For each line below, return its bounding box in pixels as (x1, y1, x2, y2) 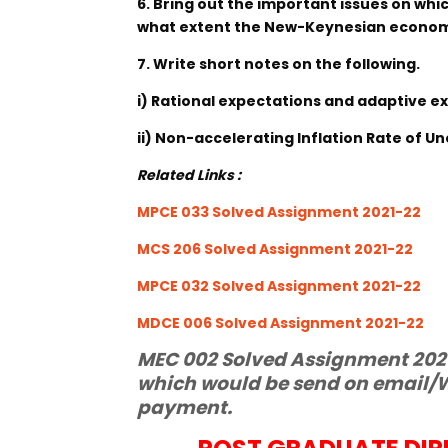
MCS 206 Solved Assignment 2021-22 (137, 239, 413, 259)
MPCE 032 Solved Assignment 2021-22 (137, 276, 421, 296)
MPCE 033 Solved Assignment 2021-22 (137, 202, 421, 222)
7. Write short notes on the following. (137, 54, 420, 74)
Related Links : (137, 165, 241, 185)
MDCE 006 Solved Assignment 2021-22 (137, 313, 424, 333)
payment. (137, 394, 232, 421)
